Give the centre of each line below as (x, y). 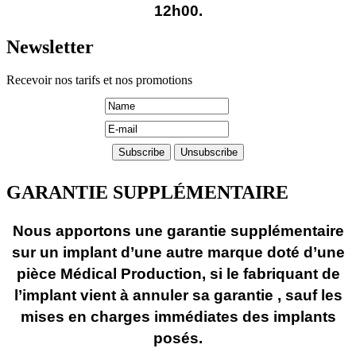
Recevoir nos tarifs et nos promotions (99, 80)
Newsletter (50, 46)
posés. (178, 339)
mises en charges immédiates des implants (178, 317)
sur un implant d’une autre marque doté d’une (178, 253)
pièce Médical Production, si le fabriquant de (178, 274)
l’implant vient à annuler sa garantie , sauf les (178, 296)
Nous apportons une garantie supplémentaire (178, 231)
